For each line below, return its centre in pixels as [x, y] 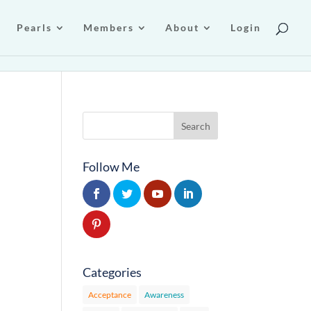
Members [109, 27]
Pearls [34, 27]
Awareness [165, 294]
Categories [112, 272]
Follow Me [111, 167]
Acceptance [110, 294]
